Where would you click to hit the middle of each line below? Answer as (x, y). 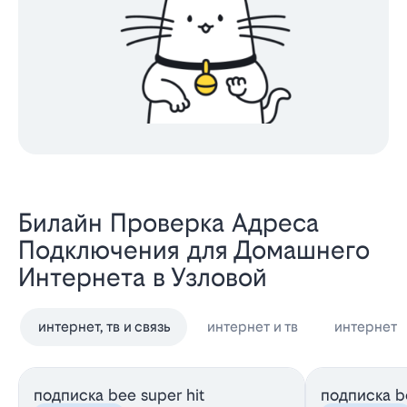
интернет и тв (253, 327)
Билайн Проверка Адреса (169, 223)
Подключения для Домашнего (194, 250)
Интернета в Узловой (143, 277)
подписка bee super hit (119, 395)
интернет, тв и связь (104, 327)
